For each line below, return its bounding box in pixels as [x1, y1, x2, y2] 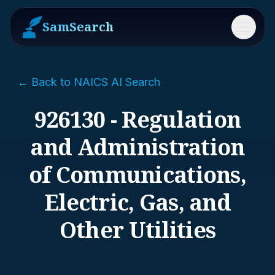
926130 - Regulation [34, 104, 241, 134]
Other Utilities [59, 215, 216, 245]
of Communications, [28, 160, 247, 190]
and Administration [30, 132, 245, 162]
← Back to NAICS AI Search [17, 76, 160, 88]
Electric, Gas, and [44, 187, 231, 217]
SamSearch [42, 18, 114, 35]
